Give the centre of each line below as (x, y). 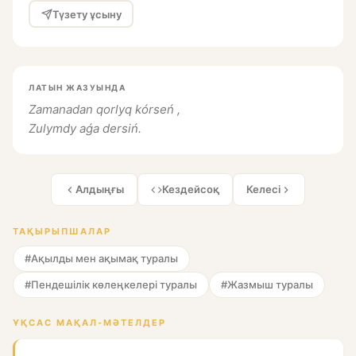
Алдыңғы (100, 189)
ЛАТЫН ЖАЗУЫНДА (77, 87)
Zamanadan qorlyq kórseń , (104, 109)
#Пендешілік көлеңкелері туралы (111, 284)
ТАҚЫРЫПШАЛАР (62, 231)
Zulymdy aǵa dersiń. (85, 128)
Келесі (263, 189)
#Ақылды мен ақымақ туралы (101, 258)
